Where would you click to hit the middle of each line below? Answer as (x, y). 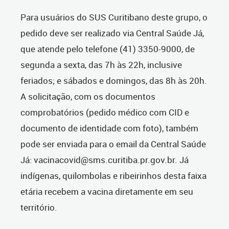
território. (39, 208)
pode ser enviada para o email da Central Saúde (113, 144)
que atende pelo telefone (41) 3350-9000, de (108, 49)
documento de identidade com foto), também (109, 128)
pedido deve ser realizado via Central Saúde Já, (112, 33)
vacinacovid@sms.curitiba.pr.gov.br (104, 160)
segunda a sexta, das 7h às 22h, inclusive (101, 65)
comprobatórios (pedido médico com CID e (105, 112)
